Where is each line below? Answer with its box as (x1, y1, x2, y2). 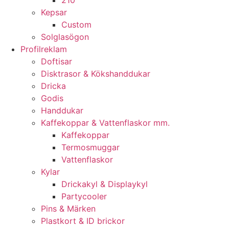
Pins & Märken (41, 203, 96, 214)
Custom (61, 19, 91, 30)
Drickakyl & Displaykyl (61, 179, 148, 190)
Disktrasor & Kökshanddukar (41, 68, 150, 79)
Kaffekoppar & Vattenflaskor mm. (41, 118, 170, 128)
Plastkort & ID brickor (41, 216, 125, 226)
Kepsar (41, 7, 67, 18)
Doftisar (41, 56, 72, 67)
